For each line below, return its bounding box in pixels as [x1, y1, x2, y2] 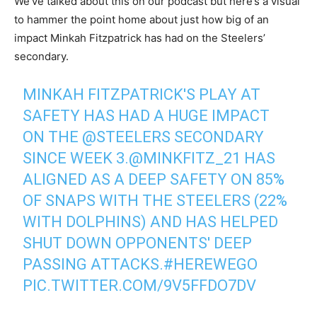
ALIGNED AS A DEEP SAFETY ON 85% [23, 171, 285, 188]
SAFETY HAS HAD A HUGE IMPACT [23, 107, 270, 125]
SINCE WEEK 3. [23, 149, 129, 167]
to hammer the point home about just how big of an [14, 13, 269, 26]
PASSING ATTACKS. [23, 255, 164, 273]
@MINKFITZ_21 [129, 149, 241, 167]
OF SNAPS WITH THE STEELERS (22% [23, 192, 288, 209]
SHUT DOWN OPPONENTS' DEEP [23, 234, 253, 252]
